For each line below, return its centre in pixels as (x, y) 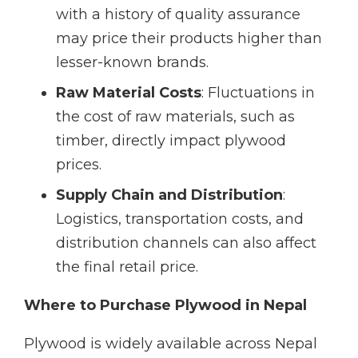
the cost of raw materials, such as (175, 117)
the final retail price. (127, 267)
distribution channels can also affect (186, 243)
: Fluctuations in (258, 93)
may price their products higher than (189, 39)
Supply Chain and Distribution (169, 195)
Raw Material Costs (129, 93)
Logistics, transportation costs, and (180, 219)
